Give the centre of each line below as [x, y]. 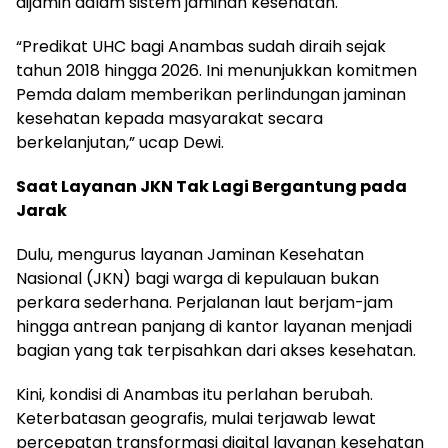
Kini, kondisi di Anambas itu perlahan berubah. [194, 394]
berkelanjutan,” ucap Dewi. [120, 142]
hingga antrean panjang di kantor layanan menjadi [214, 326]
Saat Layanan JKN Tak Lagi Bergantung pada [211, 186]
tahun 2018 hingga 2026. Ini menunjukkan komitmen [216, 70]
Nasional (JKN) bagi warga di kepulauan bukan [197, 278]
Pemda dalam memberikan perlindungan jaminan [211, 94]
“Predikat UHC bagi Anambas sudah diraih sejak [201, 46]
